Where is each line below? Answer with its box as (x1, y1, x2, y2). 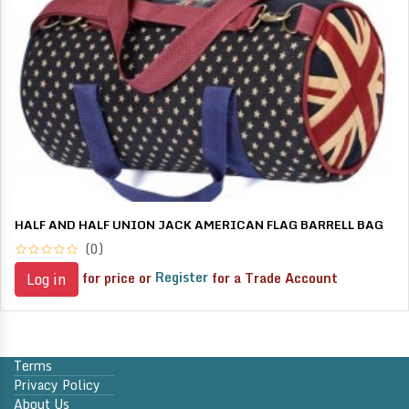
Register (155, 267, 208, 288)
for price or (79, 267, 155, 288)
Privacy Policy (14, 373, 100, 395)
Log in (26, 267, 67, 291)
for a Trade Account (208, 267, 338, 288)
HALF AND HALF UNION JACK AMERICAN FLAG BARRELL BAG (15, 214, 383, 235)
